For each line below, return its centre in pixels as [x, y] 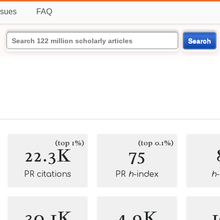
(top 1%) [70, 143]
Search [199, 41]
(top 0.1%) [156, 143]
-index [146, 174]
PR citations [48, 174]
